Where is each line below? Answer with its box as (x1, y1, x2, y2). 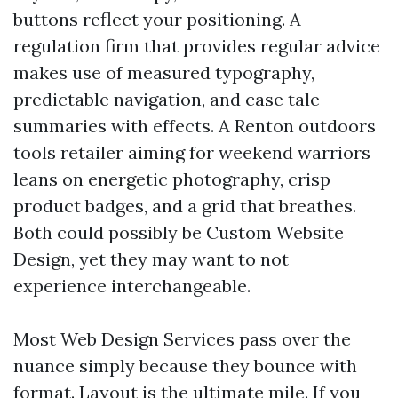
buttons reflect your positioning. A (13, 8, 301, 30)
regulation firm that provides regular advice (13, 35, 380, 57)
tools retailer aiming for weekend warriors (13, 141, 370, 163)
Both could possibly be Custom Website (13, 221, 344, 243)
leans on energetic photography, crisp (13, 168, 330, 190)
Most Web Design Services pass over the (13, 328, 351, 350)
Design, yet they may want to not (13, 248, 289, 270)
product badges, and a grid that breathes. (13, 195, 356, 217)
